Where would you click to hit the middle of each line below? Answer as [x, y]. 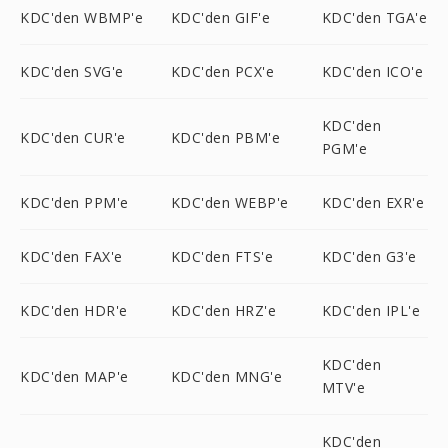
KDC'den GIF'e [220, 17]
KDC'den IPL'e [371, 310]
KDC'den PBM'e [225, 137]
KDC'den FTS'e [222, 256]
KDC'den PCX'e [222, 71]
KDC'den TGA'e [374, 17]
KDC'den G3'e [369, 256]
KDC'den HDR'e [74, 310]
